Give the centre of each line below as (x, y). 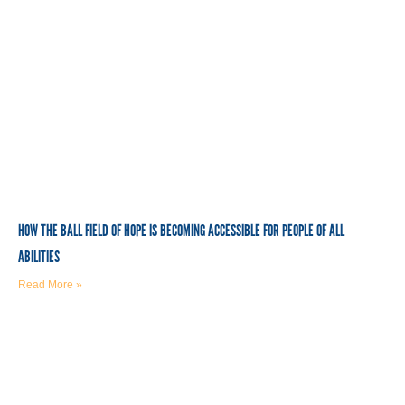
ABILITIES (39, 256)
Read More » (50, 284)
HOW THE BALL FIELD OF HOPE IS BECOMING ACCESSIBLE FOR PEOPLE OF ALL (181, 230)
